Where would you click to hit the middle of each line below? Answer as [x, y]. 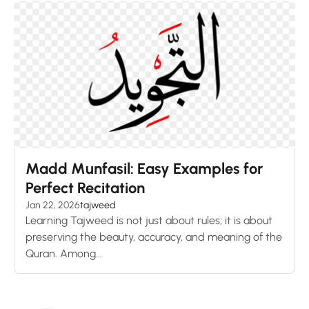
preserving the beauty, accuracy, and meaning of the [154, 237]
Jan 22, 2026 [53, 206]
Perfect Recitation [89, 188]
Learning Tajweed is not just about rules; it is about [149, 221]
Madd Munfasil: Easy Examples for [144, 169]
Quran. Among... [64, 254]
